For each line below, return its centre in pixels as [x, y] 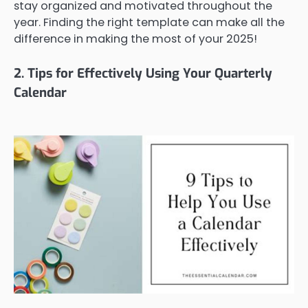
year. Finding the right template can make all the [149, 23]
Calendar [40, 93]
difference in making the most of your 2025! [135, 39]
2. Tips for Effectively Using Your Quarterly [143, 74]
